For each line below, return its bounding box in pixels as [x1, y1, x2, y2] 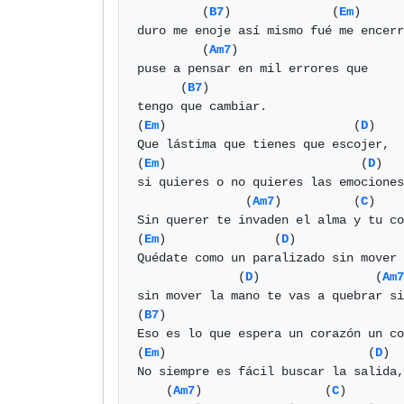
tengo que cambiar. [137, 99, 267, 114]
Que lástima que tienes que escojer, [137, 137, 390, 151]
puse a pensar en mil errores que [137, 61, 368, 76]
